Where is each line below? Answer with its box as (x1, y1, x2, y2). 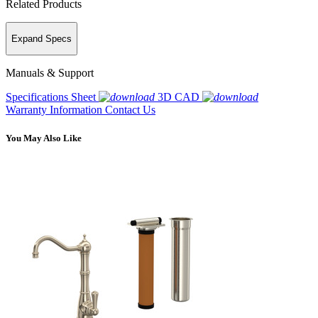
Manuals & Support (6, 67, 94, 79)
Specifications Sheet (6, 91, 96, 104)
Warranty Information (6, 104, 105, 116)
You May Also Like (6, 132, 82, 143)
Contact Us (105, 104, 155, 116)
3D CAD (158, 91, 199, 104)
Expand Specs (11, 33, 72, 45)
